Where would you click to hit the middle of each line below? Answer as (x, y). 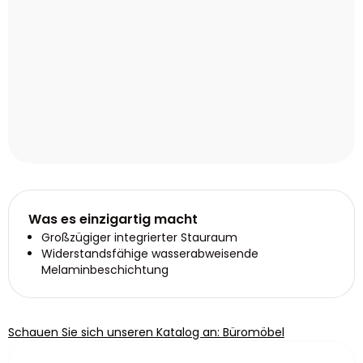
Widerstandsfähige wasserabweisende (150, 254)
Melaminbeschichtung (105, 270)
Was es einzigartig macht (113, 219)
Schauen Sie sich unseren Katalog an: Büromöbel (146, 332)
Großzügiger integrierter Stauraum (139, 237)
